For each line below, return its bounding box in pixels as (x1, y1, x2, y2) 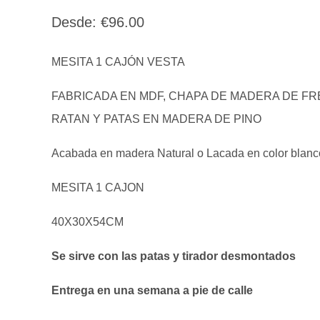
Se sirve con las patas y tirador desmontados (51, 250, 296, 263)
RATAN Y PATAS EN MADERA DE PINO (51, 113, 262, 126)
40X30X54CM (51, 216, 124, 229)
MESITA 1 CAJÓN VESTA (51, 56, 186, 69)
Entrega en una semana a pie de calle (51, 284, 254, 297)
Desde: (51, 14, 101, 31)
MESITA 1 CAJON (51, 181, 145, 194)
